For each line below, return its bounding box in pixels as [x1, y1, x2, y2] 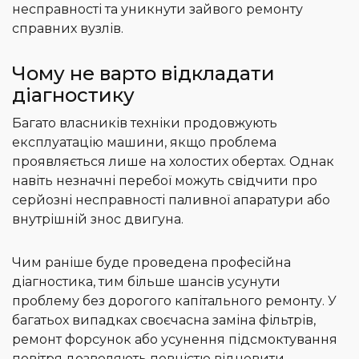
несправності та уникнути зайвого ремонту [12, 2, 303, 18]
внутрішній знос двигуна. [12, 212, 184, 228]
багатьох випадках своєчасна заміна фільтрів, [12, 313, 316, 329]
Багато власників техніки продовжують [12, 115, 277, 131]
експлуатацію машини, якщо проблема [12, 135, 276, 151]
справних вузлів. [12, 21, 123, 37]
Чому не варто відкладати [12, 62, 275, 86]
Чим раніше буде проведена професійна [12, 255, 291, 271]
